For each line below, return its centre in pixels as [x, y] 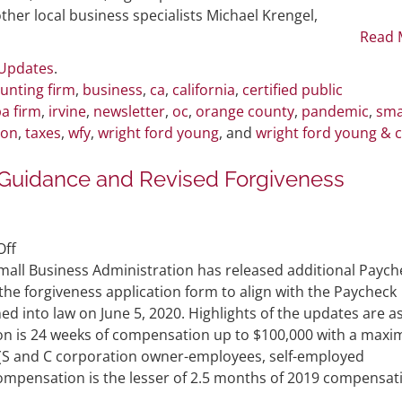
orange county [245, 111]
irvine [67, 111]
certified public [293, 89]
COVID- [57, 57]
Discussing [70, 35]
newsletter [129, 111]
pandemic [335, 111]
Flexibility [46, 333]
